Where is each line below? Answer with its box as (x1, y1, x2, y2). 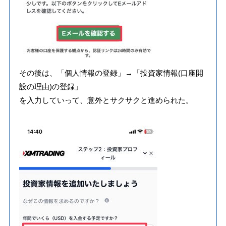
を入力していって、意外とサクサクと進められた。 (19, 95, 193, 104)
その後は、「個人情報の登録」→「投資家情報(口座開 (19, 68, 203, 77)
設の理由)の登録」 (19, 82, 82, 91)
